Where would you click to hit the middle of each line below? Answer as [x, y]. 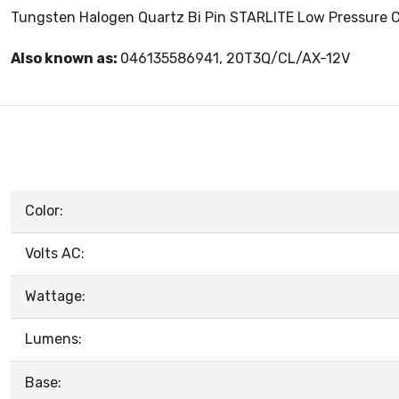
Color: [44, 211]
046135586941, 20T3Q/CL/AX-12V [235, 59]
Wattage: [55, 297]
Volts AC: [55, 254]
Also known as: [65, 59]
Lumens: [53, 339]
